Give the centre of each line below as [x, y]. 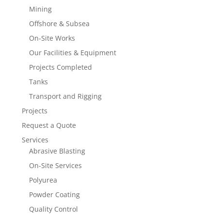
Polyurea [43, 180]
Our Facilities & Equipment [72, 53]
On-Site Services [55, 165]
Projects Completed [60, 67]
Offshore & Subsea [59, 23]
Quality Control [53, 209]
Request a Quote [49, 125]
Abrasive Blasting [57, 151]
